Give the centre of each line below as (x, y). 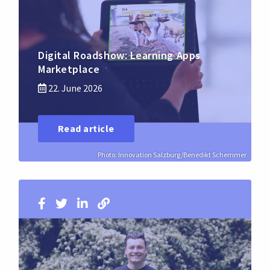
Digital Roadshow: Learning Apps (119, 55)
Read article (86, 129)
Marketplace (69, 69)
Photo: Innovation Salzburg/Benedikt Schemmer (172, 155)
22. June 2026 (74, 88)
